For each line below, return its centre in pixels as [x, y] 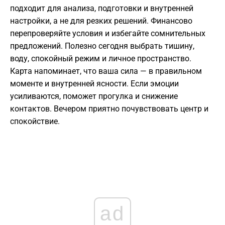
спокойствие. [35, 122]
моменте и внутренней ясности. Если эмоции [94, 84]
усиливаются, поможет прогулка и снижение [94, 96]
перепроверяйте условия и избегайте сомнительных [108, 34]
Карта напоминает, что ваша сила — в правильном [106, 71]
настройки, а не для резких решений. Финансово [101, 21]
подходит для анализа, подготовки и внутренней [102, 9]
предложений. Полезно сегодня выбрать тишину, [102, 46]
